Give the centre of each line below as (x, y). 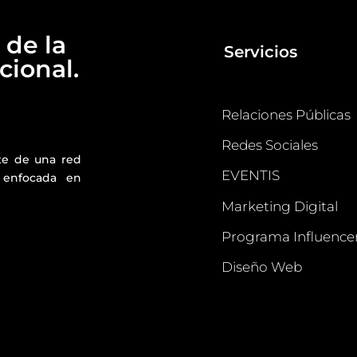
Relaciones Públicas (286, 114)
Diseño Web (261, 267)
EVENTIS (250, 176)
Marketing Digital (279, 206)
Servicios (260, 51)
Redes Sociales (269, 145)
